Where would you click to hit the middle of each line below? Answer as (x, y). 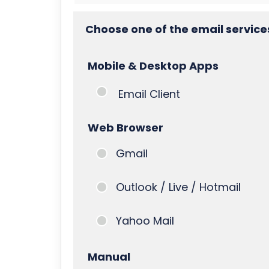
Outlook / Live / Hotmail (178, 187)
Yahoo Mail (145, 221)
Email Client (149, 94)
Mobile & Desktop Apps (153, 66)
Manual (109, 257)
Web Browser (125, 128)
